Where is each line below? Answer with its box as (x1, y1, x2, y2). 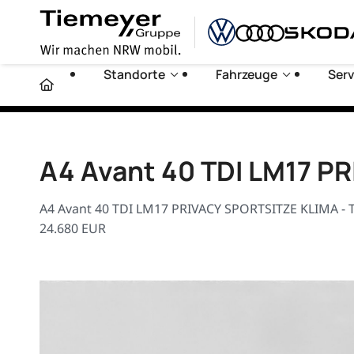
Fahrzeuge (216, 65, 278, 83)
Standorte (104, 65, 166, 83)
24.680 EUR (39, 219, 106, 237)
